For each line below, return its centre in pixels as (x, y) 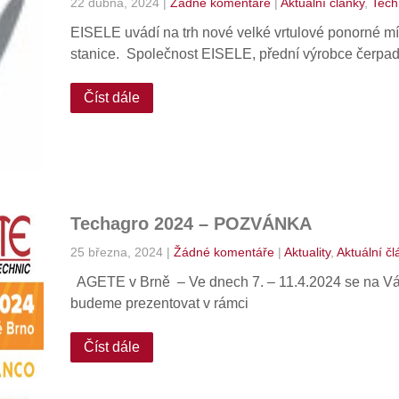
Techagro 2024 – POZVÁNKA (191, 224)
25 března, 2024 (116, 252)
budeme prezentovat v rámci (159, 303)
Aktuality (307, 252)
